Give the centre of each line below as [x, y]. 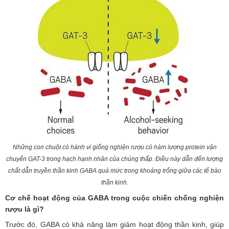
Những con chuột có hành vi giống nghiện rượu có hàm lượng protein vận [114, 147]
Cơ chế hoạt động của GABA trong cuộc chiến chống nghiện [114, 198]
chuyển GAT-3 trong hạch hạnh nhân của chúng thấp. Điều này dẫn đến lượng [114, 159]
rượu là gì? [25, 209]
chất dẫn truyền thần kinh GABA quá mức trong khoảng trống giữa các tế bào [114, 170]
